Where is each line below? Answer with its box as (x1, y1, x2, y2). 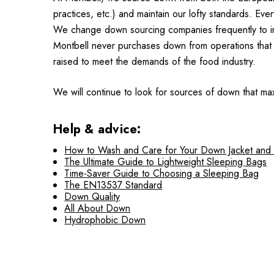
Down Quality (64, 190, 120, 204)
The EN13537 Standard (64, 178, 163, 193)
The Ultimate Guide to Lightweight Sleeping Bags (64, 155, 267, 169)
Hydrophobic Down (64, 213, 146, 228)
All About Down (64, 201, 131, 216)
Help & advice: (53, 120, 141, 139)
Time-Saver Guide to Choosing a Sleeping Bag (64, 166, 259, 181)
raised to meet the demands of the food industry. (53, 54, 256, 69)
